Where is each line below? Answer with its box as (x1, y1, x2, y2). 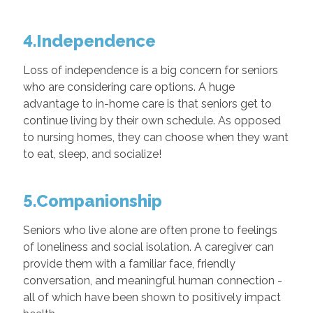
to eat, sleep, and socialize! (22, 147, 161, 161)
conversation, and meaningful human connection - (22, 273, 282, 287)
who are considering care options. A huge (22, 80, 235, 94)
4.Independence (22, 30, 156, 51)
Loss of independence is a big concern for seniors (22, 63, 278, 77)
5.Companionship (22, 190, 162, 211)
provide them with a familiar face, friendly (22, 256, 235, 270)
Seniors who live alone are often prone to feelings (22, 223, 277, 237)
